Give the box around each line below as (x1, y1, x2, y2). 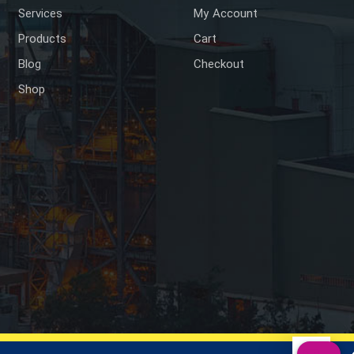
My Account (194, 6, 258, 23)
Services (18, 6, 63, 23)
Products (18, 32, 67, 48)
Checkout (194, 57, 245, 73)
